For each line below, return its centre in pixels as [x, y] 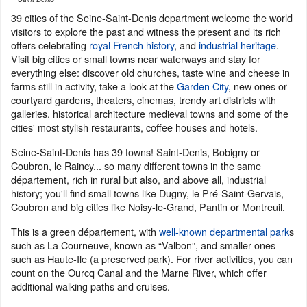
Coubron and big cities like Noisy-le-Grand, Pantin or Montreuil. [148, 207]
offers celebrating [50, 45]
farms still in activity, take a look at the [94, 86]
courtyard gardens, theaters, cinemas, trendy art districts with [144, 100]
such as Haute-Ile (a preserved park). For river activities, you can [152, 259]
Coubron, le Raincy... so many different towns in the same [136, 165]
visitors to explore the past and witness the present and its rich [146, 31]
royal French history [132, 45]
